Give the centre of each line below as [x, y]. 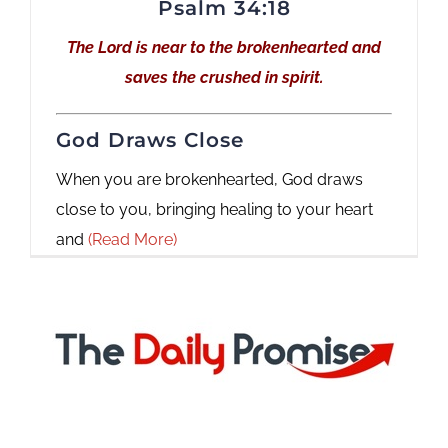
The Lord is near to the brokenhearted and [224, 47]
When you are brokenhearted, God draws [209, 179]
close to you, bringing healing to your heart [214, 209]
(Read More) [132, 239]
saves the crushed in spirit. [224, 77]
